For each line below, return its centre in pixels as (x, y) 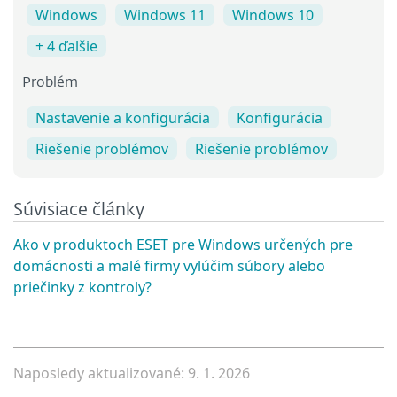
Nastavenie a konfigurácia (123, 117)
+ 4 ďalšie (66, 46)
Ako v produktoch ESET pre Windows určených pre (183, 244)
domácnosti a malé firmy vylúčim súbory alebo (169, 265)
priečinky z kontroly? (82, 287)
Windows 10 (273, 15)
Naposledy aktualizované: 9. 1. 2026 (132, 373)
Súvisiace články (79, 210)
